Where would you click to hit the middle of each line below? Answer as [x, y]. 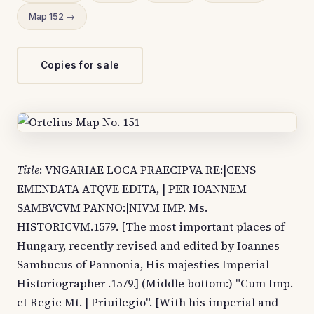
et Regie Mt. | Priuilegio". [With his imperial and [148, 302]
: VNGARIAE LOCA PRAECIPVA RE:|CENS [148, 170]
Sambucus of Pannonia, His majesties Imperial [143, 265]
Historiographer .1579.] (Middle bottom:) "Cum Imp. [155, 284]
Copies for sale [80, 66]
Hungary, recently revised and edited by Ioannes [148, 246]
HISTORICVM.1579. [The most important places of [151, 227]
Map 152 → [52, 16]
